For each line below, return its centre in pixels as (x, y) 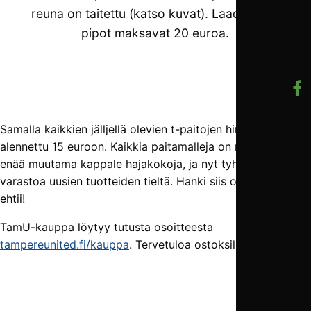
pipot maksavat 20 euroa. (155, 33)
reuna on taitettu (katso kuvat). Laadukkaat (155, 13)
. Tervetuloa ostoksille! (188, 244)
